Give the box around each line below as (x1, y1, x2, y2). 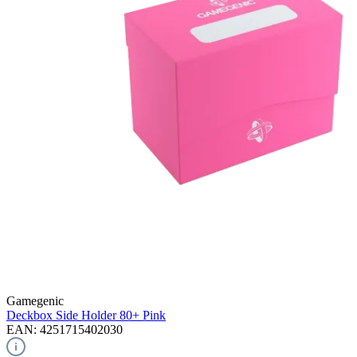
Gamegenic (6, 293, 64, 308)
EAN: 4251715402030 (6, 322, 123, 336)
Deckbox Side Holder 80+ (6, 308, 139, 322)
